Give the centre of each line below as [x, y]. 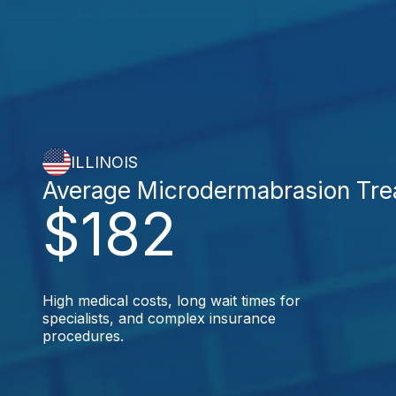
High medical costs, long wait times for [171, 301]
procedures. [83, 336]
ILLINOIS [104, 162]
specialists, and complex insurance [159, 318]
